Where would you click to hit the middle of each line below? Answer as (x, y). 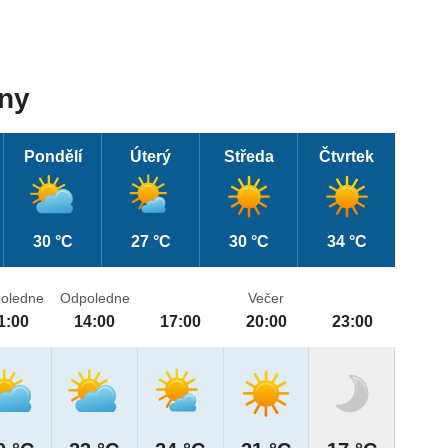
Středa (248, 157)
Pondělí (52, 157)
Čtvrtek (347, 157)
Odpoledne (94, 298)
